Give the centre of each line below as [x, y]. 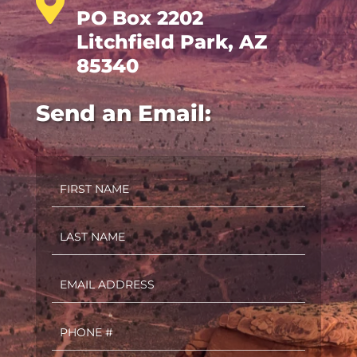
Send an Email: [123, 114]
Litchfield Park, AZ [171, 42]
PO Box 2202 [139, 18]
